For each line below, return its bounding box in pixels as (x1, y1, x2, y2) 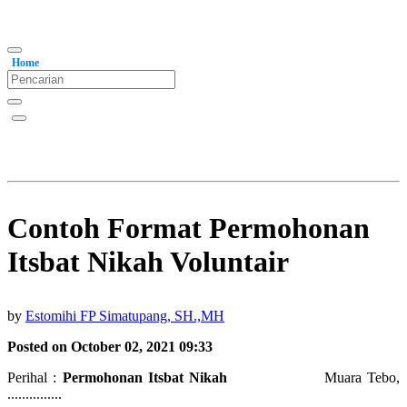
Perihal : (7, 370, 63, 385)
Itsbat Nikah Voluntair (7, 245, 289, 278)
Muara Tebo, (323, 370, 401, 385)
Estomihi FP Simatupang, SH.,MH (25, 308, 224, 323)
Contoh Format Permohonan (7, 212, 370, 244)
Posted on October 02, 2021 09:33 (7, 339, 213, 354)
